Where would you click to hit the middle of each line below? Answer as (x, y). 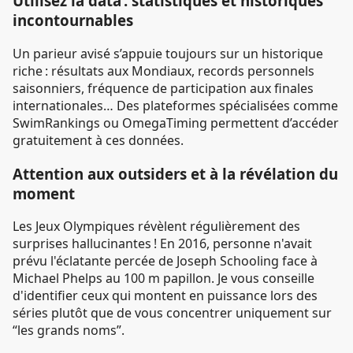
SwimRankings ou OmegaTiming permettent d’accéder (176, 123)
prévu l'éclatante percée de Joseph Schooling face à (165, 261)
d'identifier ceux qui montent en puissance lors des (165, 296)
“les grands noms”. (69, 331)
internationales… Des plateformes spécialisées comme (175, 105)
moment (44, 193)
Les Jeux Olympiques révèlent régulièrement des (156, 227)
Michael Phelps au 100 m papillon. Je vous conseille (163, 279)
